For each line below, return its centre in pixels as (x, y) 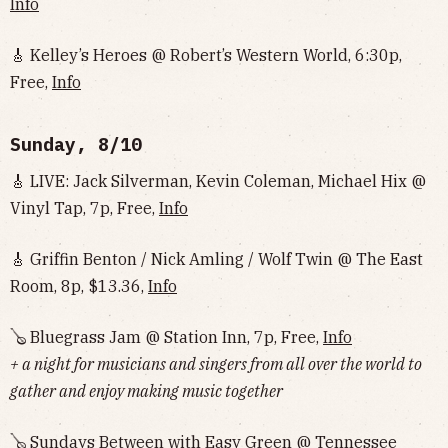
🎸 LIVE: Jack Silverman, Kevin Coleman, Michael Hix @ (218, 181)
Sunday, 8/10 (76, 144)
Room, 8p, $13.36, (79, 286)
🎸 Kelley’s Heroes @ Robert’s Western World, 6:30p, (206, 55)
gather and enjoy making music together (146, 391)
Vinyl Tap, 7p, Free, (84, 208)
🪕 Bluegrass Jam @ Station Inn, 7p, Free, (166, 337)
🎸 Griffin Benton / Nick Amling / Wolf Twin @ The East (216, 259)
